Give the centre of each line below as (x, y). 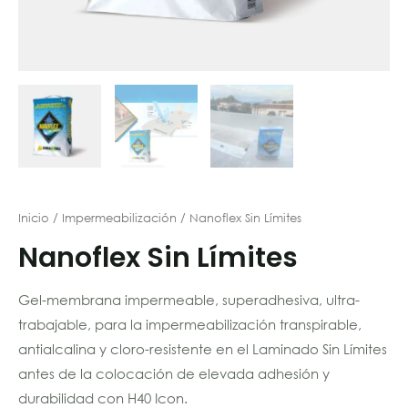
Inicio (34, 218)
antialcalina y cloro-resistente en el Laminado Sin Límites (203, 348)
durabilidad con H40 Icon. (103, 398)
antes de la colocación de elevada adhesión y (174, 373)
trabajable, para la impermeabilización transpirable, (190, 324)
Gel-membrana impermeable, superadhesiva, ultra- (189, 299)
